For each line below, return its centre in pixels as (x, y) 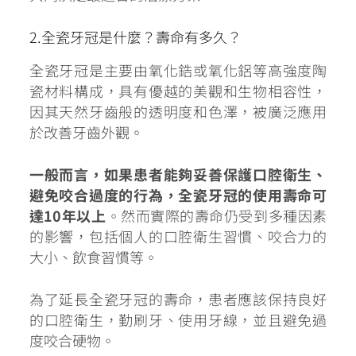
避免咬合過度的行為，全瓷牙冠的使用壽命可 (178, 194)
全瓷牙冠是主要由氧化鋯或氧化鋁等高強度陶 (178, 70)
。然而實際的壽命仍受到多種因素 (217, 215)
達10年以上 (68, 215)
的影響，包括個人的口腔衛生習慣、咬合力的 (178, 236)
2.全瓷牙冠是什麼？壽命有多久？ (135, 37)
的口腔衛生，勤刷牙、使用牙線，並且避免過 (178, 319)
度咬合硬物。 (72, 340)
